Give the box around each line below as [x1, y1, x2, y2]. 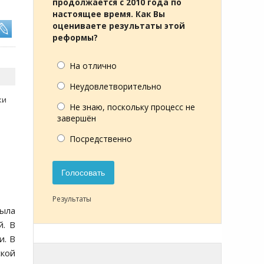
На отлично [70, 60, 117, 71]
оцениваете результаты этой [52, 21, 185, 31]
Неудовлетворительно [70, 81, 161, 92]
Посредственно [70, 133, 132, 144]
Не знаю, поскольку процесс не [70, 101, 195, 113]
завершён [57, 113, 96, 124]
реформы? [52, 32, 98, 43]
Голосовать [61, 168, 105, 178]
